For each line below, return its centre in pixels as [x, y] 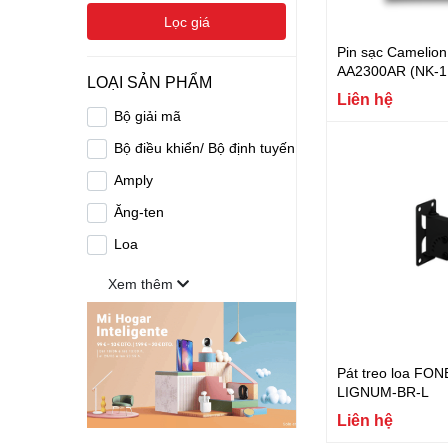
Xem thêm [142, 283]
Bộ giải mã [148, 115]
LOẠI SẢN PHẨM [149, 81]
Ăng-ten [139, 211]
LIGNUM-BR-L [383, 391]
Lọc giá [186, 21]
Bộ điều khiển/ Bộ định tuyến [205, 147]
